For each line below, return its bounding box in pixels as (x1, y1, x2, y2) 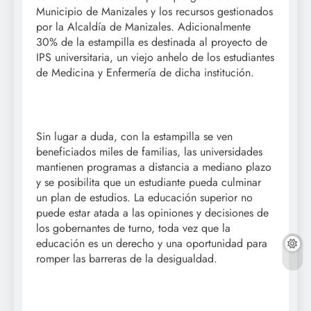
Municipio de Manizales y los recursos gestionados (36, 3, 273, 19)
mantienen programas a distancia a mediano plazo (36, 158, 271, 175)
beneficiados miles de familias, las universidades (36, 143, 262, 160)
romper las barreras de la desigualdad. (36, 250, 217, 267)
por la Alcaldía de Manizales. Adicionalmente (36, 18, 251, 35)
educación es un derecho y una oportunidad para (36, 235, 267, 251)
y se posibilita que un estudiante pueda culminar (36, 174, 261, 190)
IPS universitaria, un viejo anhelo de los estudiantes (36, 49, 274, 65)
